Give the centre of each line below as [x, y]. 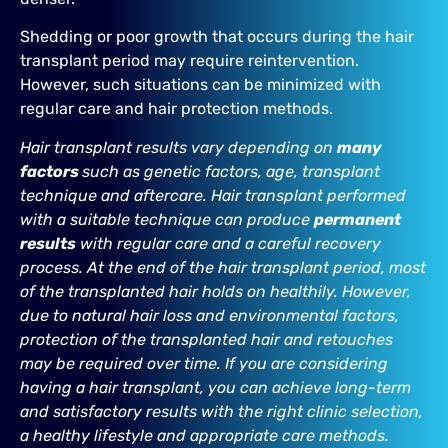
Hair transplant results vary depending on [178, 147]
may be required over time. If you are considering [204, 363]
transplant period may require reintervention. [189, 61]
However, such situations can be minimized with [200, 85]
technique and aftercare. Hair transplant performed [213, 195]
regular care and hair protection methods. [176, 109]
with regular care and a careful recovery [228, 243]
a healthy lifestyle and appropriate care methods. [204, 435]
